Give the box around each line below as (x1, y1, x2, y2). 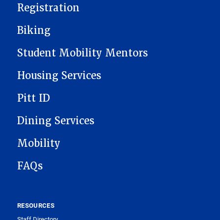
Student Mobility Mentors (17, 47, 148, 60)
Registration (17, 1, 80, 15)
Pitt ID (17, 92, 50, 105)
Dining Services (17, 114, 94, 128)
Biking (17, 24, 51, 37)
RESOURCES (17, 201, 55, 210)
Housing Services (17, 69, 101, 82)
